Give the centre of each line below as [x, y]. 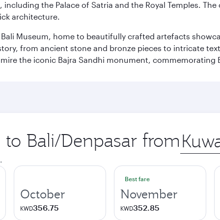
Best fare [137, 179]
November [149, 194]
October [43, 194]
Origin [191, 134]
